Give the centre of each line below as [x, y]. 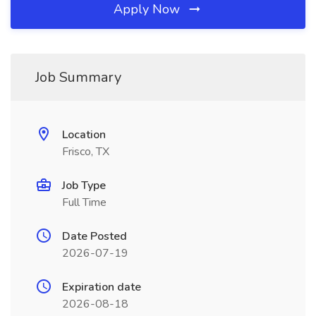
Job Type [84, 186]
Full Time [84, 202]
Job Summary [78, 77]
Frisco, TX [86, 152]
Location [84, 135]
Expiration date [102, 287]
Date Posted [95, 236]
